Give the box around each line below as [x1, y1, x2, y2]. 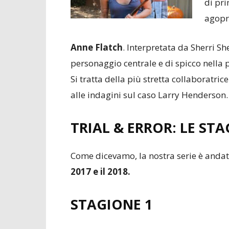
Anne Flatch [71, 41, 123, 53]
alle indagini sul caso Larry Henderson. [71, 89, 228, 101]
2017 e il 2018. [71, 166, 130, 177]
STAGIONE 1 [71, 195, 152, 214]
